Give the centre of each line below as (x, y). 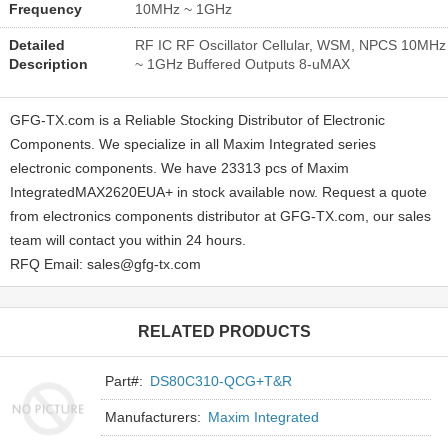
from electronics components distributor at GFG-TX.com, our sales (220, 215)
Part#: (124, 380)
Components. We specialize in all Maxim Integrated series (193, 143)
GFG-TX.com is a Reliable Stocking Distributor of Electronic (197, 119)
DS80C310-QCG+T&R (221, 380)
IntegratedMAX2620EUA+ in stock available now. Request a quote (218, 191)
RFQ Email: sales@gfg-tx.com (105, 263)
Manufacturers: (153, 416)
